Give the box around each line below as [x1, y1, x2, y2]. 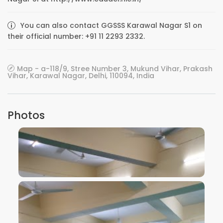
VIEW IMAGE [92, 170, 131, 181]
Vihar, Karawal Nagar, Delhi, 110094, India [7, 71, 154, 81]
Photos [7, 108, 45, 122]
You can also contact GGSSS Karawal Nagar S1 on [20, 20, 202, 30]
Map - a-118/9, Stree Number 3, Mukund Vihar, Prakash [17, 64, 213, 74]
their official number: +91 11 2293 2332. [7, 31, 145, 41]
